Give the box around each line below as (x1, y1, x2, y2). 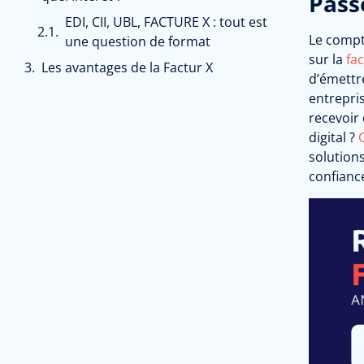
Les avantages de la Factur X (41, 58, 213, 76)
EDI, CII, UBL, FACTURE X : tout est (65, 13, 267, 31)
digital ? (309, 128, 358, 147)
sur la (309, 50, 346, 69)
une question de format (65, 32, 210, 50)
